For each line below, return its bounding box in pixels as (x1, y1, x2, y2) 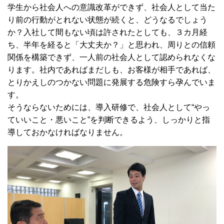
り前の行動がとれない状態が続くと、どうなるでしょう (7, 15, 207, 24)
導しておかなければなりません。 (7, 127, 127, 136)
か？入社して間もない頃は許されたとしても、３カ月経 (7, 27, 207, 36)
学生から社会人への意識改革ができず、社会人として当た (7, 2, 215, 11)
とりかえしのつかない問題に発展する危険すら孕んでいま (7, 77, 215, 86)
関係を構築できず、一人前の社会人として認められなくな (7, 52, 215, 61)
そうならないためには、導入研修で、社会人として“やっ (7, 102, 210, 111)
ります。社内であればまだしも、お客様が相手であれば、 (7, 65, 215, 74)
